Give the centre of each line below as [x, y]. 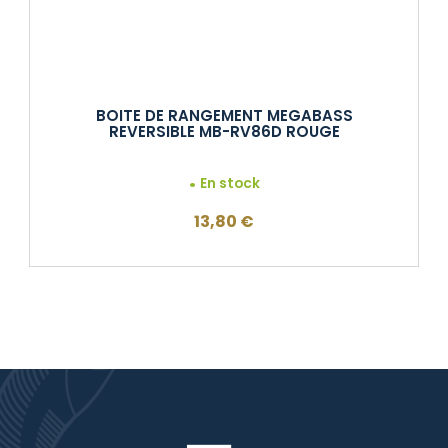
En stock [230, 183]
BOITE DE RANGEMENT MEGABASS [224, 116]
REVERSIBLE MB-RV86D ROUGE [224, 132]
